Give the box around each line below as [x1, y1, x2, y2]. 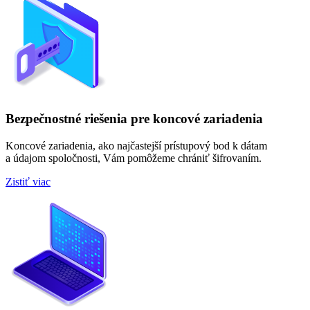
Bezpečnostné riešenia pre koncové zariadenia [6, 111, 263, 126]
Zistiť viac [6, 175, 51, 188]
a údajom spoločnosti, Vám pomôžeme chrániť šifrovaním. [6, 152, 262, 164]
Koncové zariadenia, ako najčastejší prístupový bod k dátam [6, 139, 267, 152]
